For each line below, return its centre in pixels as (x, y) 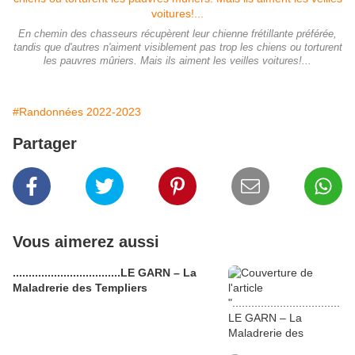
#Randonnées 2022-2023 (77, 112)
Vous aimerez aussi (86, 242)
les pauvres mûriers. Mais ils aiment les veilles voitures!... (177, 61)
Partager (45, 144)
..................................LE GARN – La (105, 273)
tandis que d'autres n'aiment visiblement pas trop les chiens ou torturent (177, 48)
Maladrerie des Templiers (80, 288)
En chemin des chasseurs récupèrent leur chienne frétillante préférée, (177, 34)
